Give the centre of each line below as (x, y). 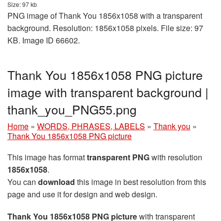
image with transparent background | (108, 92)
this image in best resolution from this (141, 182)
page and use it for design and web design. (82, 194)
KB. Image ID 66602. (44, 40)
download (56, 182)
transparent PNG (118, 157)
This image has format (47, 157)
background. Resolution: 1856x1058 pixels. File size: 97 (105, 28)
